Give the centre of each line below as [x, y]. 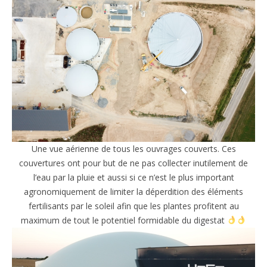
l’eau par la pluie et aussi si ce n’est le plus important [133, 177]
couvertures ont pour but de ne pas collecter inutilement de [133, 163]
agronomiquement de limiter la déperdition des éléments [133, 191]
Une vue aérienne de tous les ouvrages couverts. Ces [133, 148]
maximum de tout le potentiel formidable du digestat [124, 220]
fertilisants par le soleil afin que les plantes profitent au [133, 206]
